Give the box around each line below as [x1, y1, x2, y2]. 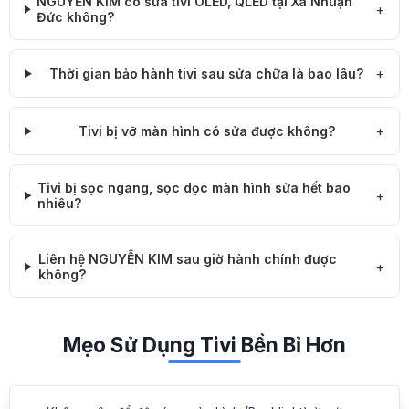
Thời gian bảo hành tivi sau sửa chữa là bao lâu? [49, 66, 364, 82]
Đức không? [37, 9, 115, 26]
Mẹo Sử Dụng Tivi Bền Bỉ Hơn [63, 332, 346, 358]
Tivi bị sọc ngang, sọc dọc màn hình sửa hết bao [37, 180, 351, 196]
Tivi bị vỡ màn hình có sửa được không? [78, 123, 335, 140]
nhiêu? [37, 195, 82, 212]
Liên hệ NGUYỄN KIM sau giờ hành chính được [37, 251, 337, 267]
